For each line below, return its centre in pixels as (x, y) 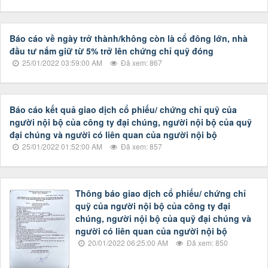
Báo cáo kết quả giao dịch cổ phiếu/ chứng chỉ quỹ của (123, 109)
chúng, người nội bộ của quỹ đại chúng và (163, 218)
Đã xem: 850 (206, 243)
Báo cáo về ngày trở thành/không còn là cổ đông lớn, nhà (129, 38)
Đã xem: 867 (141, 63)
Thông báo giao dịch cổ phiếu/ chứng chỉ (161, 193)
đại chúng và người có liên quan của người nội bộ (113, 135)
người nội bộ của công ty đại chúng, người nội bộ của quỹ (131, 122)
